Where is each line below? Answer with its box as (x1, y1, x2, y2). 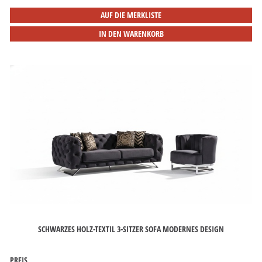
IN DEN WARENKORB (98, 28, 164, 39)
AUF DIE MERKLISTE (101, 9, 161, 20)
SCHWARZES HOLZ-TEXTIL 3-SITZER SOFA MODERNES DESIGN (38, 223, 224, 235)
